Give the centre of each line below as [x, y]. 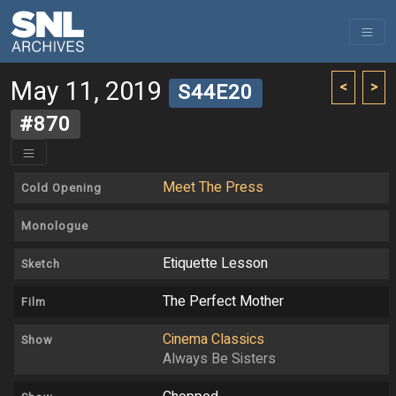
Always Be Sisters [219, 359]
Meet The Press [213, 188]
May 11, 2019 [86, 92]
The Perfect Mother [223, 302]
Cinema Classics [213, 340]
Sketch [41, 265]
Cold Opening [61, 189]
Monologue [55, 227]
